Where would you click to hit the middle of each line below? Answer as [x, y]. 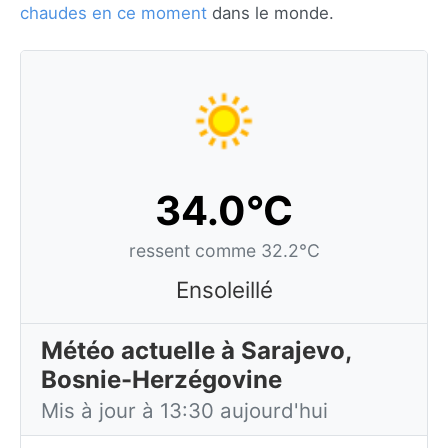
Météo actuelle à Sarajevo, [196, 350]
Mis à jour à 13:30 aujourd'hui [184, 410]
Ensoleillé [224, 289]
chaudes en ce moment [113, 13]
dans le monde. [270, 13]
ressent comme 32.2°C [224, 250]
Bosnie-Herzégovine [161, 379]
